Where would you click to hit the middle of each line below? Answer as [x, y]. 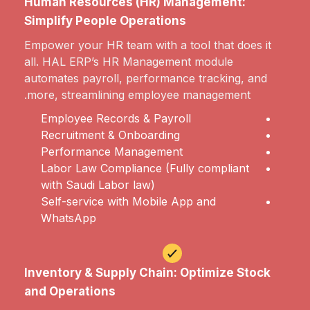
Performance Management [112, 152]
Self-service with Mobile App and [128, 202]
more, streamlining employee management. [139, 95]
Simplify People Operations [105, 21]
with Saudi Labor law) [98, 185]
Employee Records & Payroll [116, 119]
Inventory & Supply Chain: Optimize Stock [147, 273]
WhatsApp [69, 218]
